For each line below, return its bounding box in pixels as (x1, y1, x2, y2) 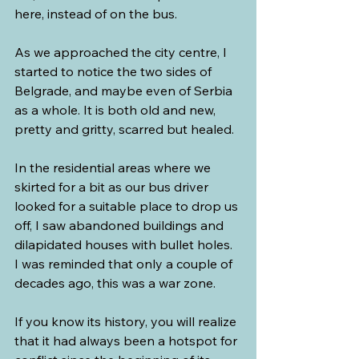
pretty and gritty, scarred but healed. (14, 120, 234, 137)
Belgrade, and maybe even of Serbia (14, 82, 236, 99)
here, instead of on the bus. (14, 5, 177, 22)
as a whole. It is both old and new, (14, 101, 219, 118)
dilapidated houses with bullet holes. (14, 236, 236, 252)
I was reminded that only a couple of (14, 255, 236, 272)
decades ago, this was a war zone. (14, 274, 216, 291)
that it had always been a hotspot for (14, 332, 240, 349)
